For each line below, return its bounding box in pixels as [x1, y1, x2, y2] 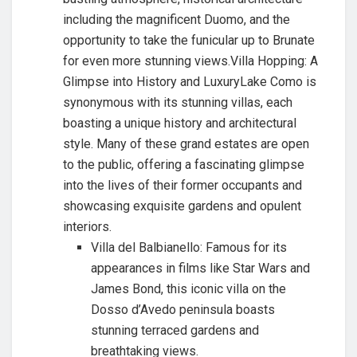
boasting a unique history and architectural [63, 115, 297, 131]
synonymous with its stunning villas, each [63, 94, 293, 110]
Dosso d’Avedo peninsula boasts [90, 301, 275, 317]
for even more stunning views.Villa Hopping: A [63, 53, 319, 69]
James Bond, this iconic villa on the [90, 280, 286, 296]
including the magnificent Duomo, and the [63, 11, 291, 27]
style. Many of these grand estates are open [63, 135, 310, 151]
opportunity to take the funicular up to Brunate [63, 32, 316, 48]
